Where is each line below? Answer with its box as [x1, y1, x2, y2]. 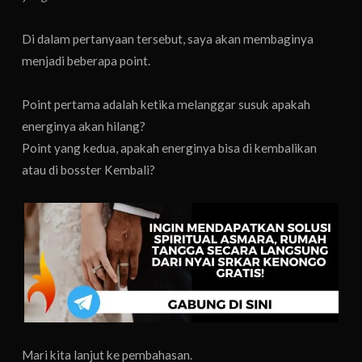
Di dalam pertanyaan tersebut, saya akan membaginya [22, 32, 314, 47]
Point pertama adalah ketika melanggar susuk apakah [22, 97, 311, 112]
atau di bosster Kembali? [22, 162, 156, 178]
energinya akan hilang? [22, 119, 146, 134]
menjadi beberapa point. [22, 53, 151, 69]
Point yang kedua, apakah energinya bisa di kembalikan [22, 141, 318, 156]
